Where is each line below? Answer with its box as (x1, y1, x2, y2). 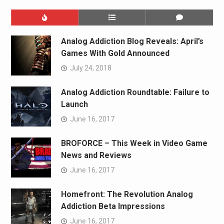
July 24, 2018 (69, 63, 111, 72)
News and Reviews (60, 150, 131, 160)
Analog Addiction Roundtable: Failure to (60, 87, 209, 97)
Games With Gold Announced (60, 48, 169, 58)
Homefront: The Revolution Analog (60, 189, 193, 199)
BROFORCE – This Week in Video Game (60, 138, 207, 148)
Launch (60, 99, 88, 109)
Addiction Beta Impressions (60, 201, 165, 211)
